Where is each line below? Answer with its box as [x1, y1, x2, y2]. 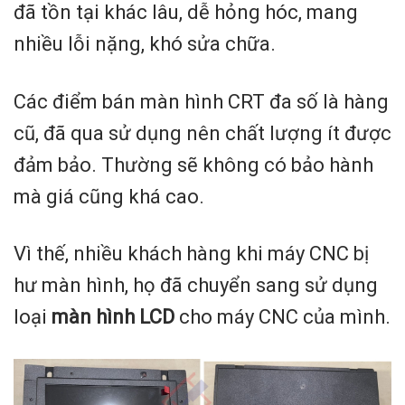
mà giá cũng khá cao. [14, 184, 204, 208]
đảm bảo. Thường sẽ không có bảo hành [14, 153, 373, 176]
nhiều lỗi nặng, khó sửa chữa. [14, 33, 276, 56]
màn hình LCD [52, 306, 174, 329]
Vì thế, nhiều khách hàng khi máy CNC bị [14, 242, 369, 266]
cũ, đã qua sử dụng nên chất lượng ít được [14, 121, 391, 145]
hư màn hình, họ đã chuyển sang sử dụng [14, 274, 378, 297]
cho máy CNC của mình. [174, 306, 391, 329]
